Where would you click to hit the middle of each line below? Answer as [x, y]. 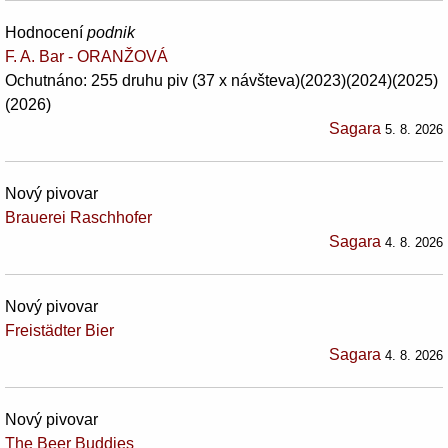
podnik [111, 32]
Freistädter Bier [59, 330]
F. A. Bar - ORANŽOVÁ [86, 56]
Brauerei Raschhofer [78, 217]
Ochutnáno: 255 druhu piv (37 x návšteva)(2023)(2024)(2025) [221, 80]
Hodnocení [46, 32]
